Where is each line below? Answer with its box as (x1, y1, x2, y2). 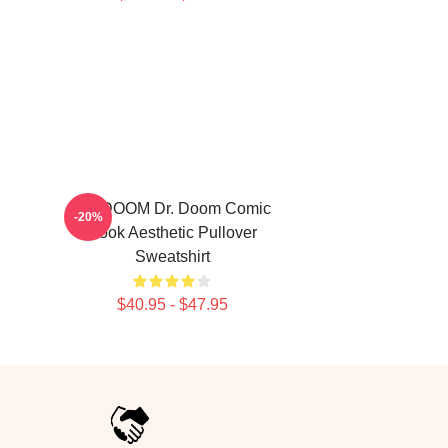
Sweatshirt (134, 248, 210, 265)
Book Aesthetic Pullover (87, 224, 257, 241)
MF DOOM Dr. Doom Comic (73, 200, 271, 217)
